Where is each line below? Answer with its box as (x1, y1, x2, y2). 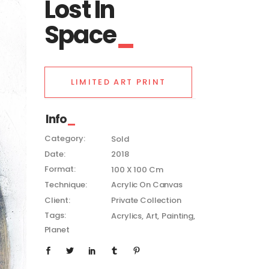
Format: (44, 163, 76, 175)
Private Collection (111, 195, 181, 207)
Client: (44, 194, 70, 206)
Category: (44, 133, 85, 145)
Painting (162, 210, 193, 222)
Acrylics (111, 210, 142, 222)
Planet (44, 224, 70, 236)
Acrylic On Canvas (111, 179, 183, 191)
